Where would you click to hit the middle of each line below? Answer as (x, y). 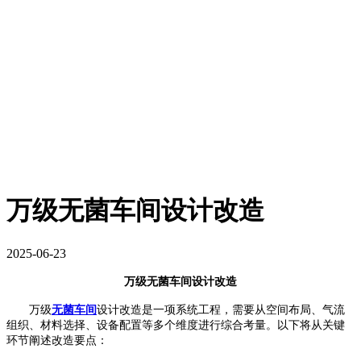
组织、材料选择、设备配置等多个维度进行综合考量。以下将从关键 (176, 325)
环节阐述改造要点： (57, 340)
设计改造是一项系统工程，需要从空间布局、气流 (221, 309)
